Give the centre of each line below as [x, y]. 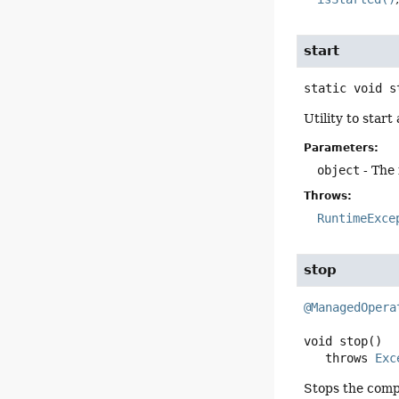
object [339, 171]
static [326, 89]
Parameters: [342, 148]
